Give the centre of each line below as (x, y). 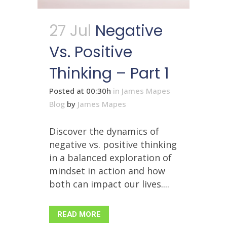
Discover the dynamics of (104, 131)
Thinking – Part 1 (109, 73)
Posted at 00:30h (80, 90)
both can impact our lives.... (109, 184)
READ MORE (79, 214)
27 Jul (70, 31)
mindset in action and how (107, 171)
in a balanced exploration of (110, 157)
